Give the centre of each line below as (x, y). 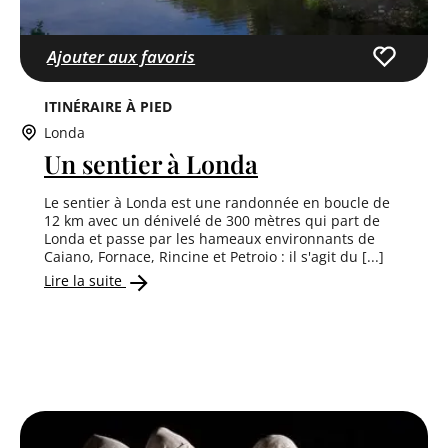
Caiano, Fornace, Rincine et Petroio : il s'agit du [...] (214, 256)
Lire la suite (85, 281)
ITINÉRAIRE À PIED (108, 106)
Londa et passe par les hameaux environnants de (209, 238)
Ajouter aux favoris (121, 56)
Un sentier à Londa (151, 163)
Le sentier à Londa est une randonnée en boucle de (217, 202)
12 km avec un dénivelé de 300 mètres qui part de (212, 220)
